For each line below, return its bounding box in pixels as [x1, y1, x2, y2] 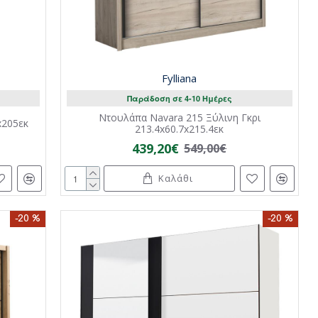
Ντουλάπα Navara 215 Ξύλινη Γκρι [98, 111, 261, 125]
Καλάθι [158, 172, 193, 185]
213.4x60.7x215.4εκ [135, 122, 224, 136]
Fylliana [162, 71, 197, 86]
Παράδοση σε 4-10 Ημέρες [126, 93, 232, 104]
